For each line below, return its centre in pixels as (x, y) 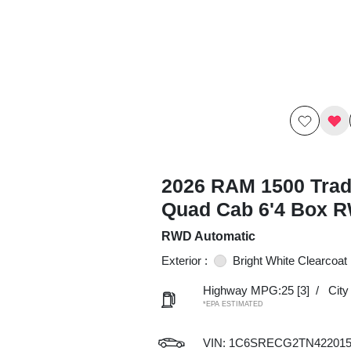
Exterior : (184, 261)
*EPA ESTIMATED (233, 304)
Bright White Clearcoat (289, 261)
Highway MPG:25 (248, 290)
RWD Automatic (208, 236)
